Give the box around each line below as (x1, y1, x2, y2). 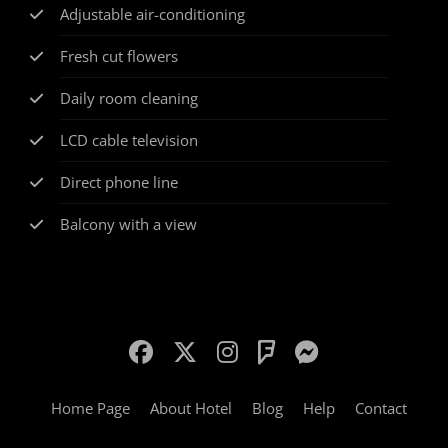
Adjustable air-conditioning (60, 3, 245, 24)
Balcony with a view (60, 213, 197, 234)
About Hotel (150, 397, 232, 418)
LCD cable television (60, 129, 198, 150)
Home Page (51, 397, 130, 418)
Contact (355, 397, 407, 418)
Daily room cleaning (60, 87, 198, 108)
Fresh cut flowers (60, 45, 178, 66)
